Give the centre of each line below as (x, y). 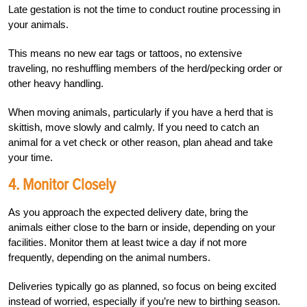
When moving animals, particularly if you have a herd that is (141, 112)
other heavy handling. (56, 84)
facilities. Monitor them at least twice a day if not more (127, 243)
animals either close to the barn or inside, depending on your (142, 228)
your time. (30, 158)
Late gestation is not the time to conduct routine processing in (144, 10)
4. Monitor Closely (62, 185)
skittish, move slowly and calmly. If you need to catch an (134, 127)
